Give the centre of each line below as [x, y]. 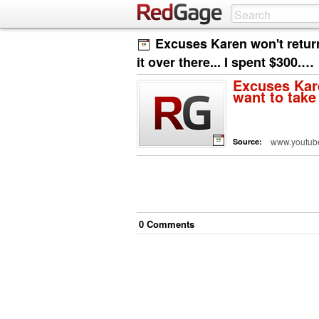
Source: [249, 141]
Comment [167, 224]
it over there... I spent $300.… [225, 62]
